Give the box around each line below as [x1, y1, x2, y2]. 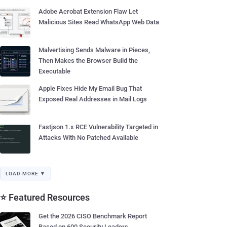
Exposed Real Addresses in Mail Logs [39, 95, 147, 103]
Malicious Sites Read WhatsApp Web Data [39, 18, 159, 26]
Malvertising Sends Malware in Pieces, [39, 46, 150, 54]
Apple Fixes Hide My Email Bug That [39, 85, 142, 92]
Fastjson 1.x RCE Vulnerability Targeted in [39, 123, 158, 131]
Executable [39, 67, 70, 75]
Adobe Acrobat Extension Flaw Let [39, 8, 138, 15]
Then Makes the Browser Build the [39, 57, 138, 64]
